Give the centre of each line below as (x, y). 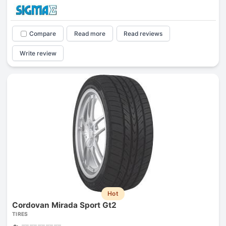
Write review (38, 53)
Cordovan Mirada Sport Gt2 (64, 205)
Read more (90, 34)
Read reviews (143, 34)
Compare (42, 34)
